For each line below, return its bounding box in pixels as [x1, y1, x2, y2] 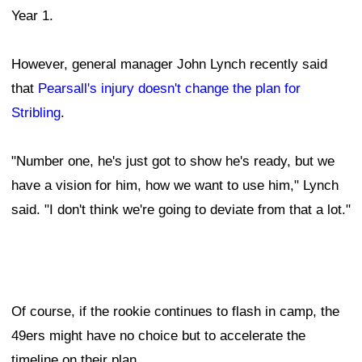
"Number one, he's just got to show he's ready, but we [11, 154, 335, 170]
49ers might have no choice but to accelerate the [11, 328, 305, 344]
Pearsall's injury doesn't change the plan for [38, 81, 301, 97]
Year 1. [11, 8, 53, 24]
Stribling [11, 105, 61, 121]
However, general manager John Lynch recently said [11, 57, 327, 73]
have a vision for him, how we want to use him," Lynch [11, 178, 339, 194]
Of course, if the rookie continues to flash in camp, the [11, 304, 339, 320]
